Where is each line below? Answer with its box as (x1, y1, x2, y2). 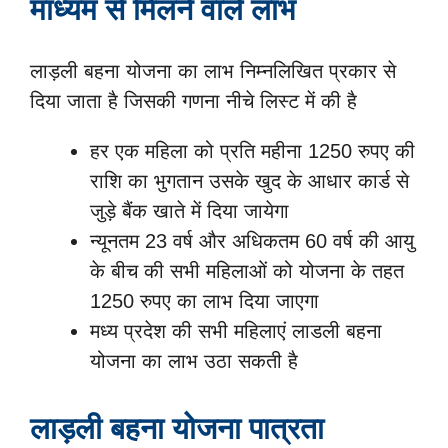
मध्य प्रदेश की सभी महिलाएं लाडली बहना (90, 320, 382, 343)
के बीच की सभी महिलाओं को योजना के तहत (90, 260, 404, 283)
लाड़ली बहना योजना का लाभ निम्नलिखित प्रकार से (30, 60, 396, 83)
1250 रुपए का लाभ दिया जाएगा (90, 290, 319, 313)
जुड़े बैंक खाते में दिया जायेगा (90, 200, 289, 223)
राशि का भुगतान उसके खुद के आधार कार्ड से (90, 170, 409, 193)
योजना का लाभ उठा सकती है (90, 350, 298, 373)
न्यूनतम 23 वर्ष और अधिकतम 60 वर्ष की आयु (90, 230, 414, 253)
